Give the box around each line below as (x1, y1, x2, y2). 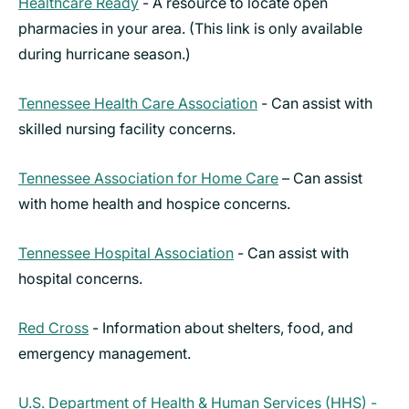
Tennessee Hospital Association (18, 243, 234, 262)
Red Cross (18, 318, 89, 337)
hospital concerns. (18, 268, 142, 288)
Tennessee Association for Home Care (18, 168, 278, 187)
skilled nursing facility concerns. (18, 119, 236, 138)
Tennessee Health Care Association (18, 93, 257, 112)
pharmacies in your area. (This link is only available (18, 18, 362, 37)
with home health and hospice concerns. (18, 194, 290, 213)
